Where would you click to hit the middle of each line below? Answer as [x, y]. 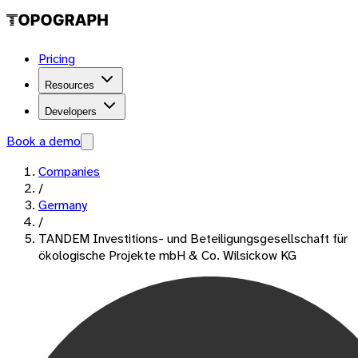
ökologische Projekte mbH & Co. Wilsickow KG [167, 255]
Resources [70, 85]
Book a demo [44, 141]
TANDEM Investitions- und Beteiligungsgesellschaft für [193, 239]
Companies [69, 171]
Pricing [57, 59]
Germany [63, 205]
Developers [71, 111]
